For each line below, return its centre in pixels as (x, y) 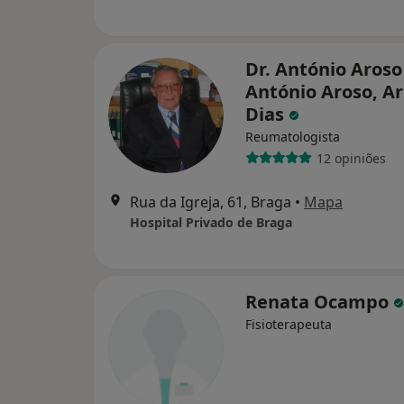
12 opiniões (351, 158)
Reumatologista (293, 137)
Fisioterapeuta (289, 325)
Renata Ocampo (319, 302)
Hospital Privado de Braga (211, 223)
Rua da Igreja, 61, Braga (211, 202)
